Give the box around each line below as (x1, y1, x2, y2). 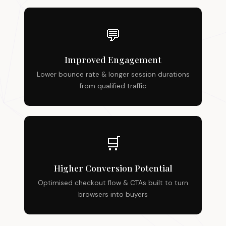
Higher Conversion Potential (53, 162, 173, 174)
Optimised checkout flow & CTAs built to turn (38, 179, 188, 187)
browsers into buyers (78, 190, 148, 199)
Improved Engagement (65, 53, 161, 65)
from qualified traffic (80, 82, 146, 90)
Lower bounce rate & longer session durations (36, 70, 190, 79)
